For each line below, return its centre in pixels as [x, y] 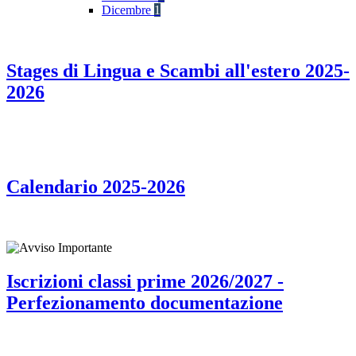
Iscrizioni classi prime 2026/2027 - [145, 281]
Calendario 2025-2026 [96, 186]
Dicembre [128, 10]
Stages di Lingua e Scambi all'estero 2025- [178, 71]
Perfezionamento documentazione [145, 302]
